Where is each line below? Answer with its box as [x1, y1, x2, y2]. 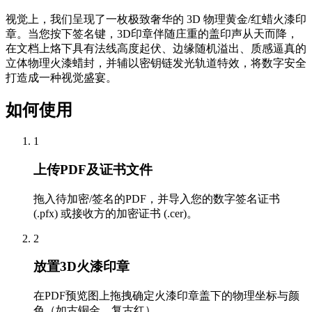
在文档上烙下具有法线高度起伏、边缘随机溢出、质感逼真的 [6, 42, 306, 54]
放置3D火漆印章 [33, 259, 130, 274]
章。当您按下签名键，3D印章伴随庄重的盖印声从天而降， [6, 27, 298, 40]
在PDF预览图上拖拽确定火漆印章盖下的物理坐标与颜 [33, 290, 299, 302]
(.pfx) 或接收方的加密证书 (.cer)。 [33, 207, 198, 219]
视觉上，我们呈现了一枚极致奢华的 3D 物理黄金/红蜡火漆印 [6, 13, 306, 25]
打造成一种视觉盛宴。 [6, 71, 117, 84]
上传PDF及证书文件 [33, 162, 153, 178]
